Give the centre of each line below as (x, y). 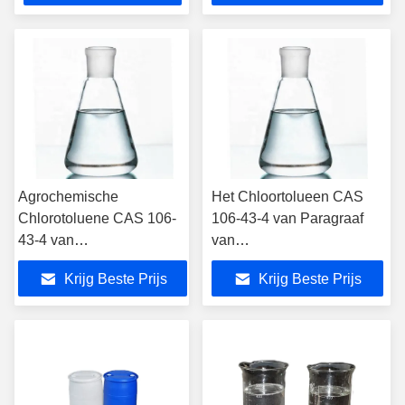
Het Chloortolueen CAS (287, 197)
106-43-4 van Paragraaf (287, 218)
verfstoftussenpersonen (286, 262)
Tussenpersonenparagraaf (103, 262)
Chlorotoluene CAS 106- (97, 218)
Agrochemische (68, 197)
